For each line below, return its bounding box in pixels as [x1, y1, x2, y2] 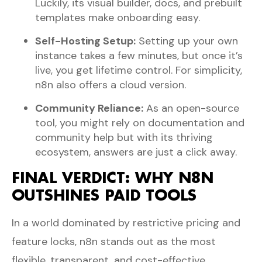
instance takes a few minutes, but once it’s [35, 48, 243, 63]
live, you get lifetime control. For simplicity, [35, 63, 242, 77]
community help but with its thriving [35, 130, 213, 144]
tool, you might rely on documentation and [35, 115, 244, 130]
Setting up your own [136, 33, 238, 48]
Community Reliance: [35, 101, 143, 115]
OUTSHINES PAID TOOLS [12, 185, 196, 205]
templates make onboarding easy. [35, 10, 200, 25]
